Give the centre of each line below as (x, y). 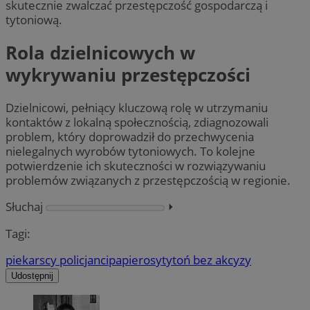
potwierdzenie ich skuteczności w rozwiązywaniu (136, 166)
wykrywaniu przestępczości (128, 74)
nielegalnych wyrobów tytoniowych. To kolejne (130, 152)
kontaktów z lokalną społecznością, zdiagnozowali (137, 122)
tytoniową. (34, 19)
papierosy (135, 259)
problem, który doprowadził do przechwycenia (130, 137)
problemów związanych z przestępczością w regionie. (148, 181)
